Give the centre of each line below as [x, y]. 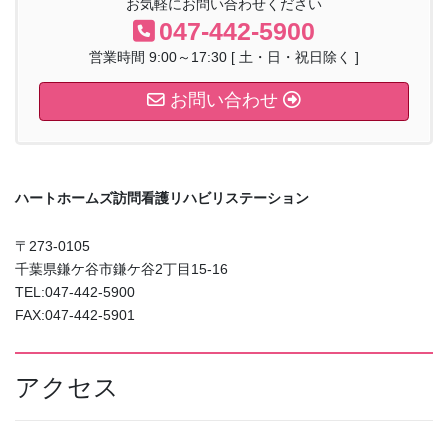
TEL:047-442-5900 [75, 291]
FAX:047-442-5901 [75, 314]
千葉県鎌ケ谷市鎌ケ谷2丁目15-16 [121, 268]
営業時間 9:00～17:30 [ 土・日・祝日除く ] [224, 56]
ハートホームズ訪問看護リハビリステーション [162, 197]
